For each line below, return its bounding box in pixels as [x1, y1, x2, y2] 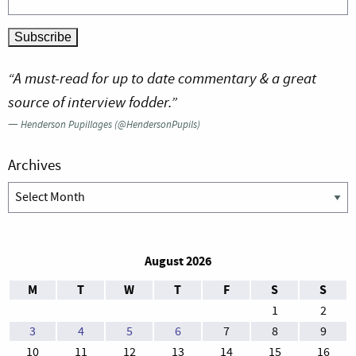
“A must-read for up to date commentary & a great [8, 68, 316, 89]
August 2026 [145, 253, 211, 270]
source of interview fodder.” [8, 92, 177, 113]
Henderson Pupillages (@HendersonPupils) [21, 118, 200, 132]
